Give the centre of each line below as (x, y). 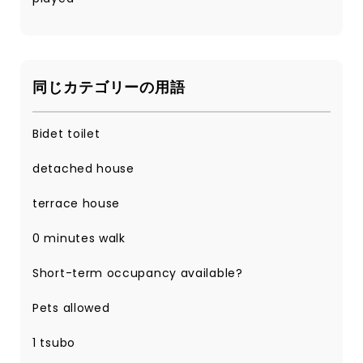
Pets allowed (71, 308)
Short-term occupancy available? (138, 273)
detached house (83, 169)
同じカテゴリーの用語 (109, 87)
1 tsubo (54, 343)
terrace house (77, 203)
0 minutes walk (79, 238)
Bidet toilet (66, 134)
